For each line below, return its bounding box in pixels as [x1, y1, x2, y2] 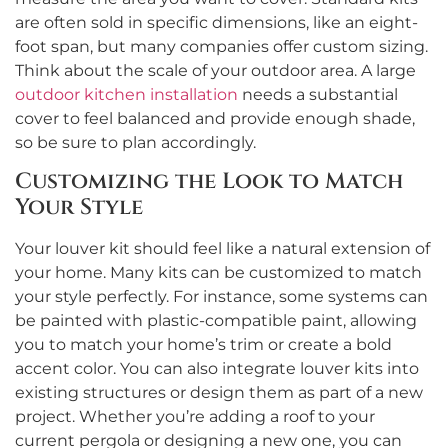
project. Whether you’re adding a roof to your [15, 407, 375, 427]
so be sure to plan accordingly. [15, 132, 256, 152]
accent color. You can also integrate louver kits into [15, 359, 419, 379]
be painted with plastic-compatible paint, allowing [15, 311, 417, 331]
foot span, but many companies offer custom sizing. [15, 36, 428, 56]
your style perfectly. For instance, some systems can [15, 287, 428, 307]
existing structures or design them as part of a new [15, 383, 423, 403]
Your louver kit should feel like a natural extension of [15, 239, 430, 259]
